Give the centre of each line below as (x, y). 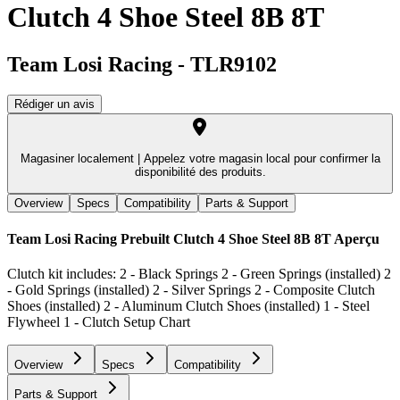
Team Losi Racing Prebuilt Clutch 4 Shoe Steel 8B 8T (169, 238)
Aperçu (357, 238)
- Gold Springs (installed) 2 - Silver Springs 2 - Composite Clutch (191, 290)
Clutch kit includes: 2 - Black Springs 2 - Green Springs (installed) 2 (199, 274)
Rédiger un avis (54, 104)
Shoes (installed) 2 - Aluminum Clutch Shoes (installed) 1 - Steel (188, 306)
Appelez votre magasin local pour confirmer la (260, 159)
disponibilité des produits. (200, 172)
